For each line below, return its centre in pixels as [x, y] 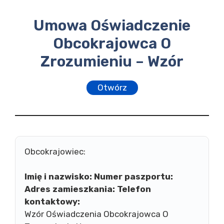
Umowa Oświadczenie [112, 25]
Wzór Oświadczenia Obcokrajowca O [96, 214]
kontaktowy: [52, 201]
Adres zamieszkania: [70, 189]
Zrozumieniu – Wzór [112, 61]
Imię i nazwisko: [58, 176]
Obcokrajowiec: [55, 151]
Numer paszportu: [133, 176]
